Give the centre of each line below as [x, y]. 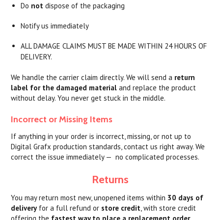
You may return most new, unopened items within [89, 198]
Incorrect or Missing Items [62, 119]
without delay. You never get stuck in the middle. [88, 98]
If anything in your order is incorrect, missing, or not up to [101, 136]
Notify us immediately [55, 26]
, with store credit [168, 208]
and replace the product [157, 88]
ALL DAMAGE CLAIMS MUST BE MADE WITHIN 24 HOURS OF [114, 46]
